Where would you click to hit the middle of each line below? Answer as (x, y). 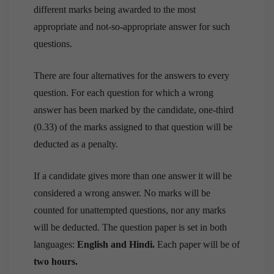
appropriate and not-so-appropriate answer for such (132, 26)
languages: (55, 244)
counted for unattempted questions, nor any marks (130, 210)
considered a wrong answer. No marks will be (122, 193)
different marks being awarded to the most (115, 9)
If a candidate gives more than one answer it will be (133, 176)
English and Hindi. (117, 244)
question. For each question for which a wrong (124, 92)
